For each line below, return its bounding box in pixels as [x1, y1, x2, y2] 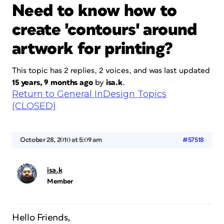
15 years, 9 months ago [12, 78, 93, 86]
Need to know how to [12, 2, 177, 19]
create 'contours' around [12, 21, 197, 38]
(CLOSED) [12, 100, 56, 111]
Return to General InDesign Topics [12, 88, 166, 99]
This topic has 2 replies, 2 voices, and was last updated [12, 66, 210, 74]
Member [47, 178, 73, 185]
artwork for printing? [12, 40, 173, 57]
